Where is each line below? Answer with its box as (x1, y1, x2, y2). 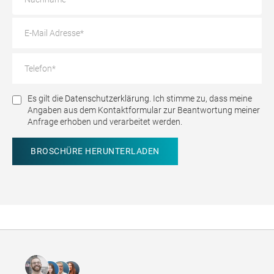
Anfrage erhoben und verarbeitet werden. (28, 117, 182, 127)
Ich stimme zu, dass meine (151, 94, 252, 104)
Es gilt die (28, 94, 65, 104)
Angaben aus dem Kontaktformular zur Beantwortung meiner (28, 105, 260, 116)
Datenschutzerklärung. (65, 94, 151, 104)
